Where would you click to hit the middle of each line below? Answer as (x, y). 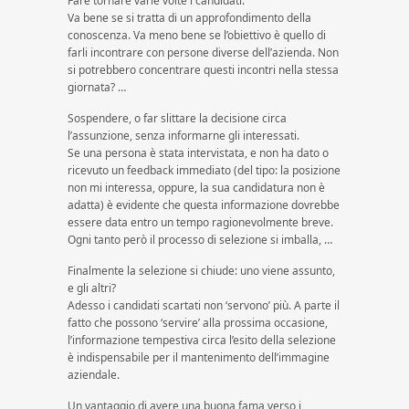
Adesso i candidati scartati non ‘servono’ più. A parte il (204, 305)
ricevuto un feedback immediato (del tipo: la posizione (204, 170)
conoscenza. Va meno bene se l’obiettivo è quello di (197, 35)
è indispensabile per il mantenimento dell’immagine (199, 357)
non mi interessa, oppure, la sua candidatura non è (196, 188)
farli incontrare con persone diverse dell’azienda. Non (203, 52)
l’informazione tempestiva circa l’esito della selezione (202, 340)
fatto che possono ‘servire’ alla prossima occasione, (198, 323)
